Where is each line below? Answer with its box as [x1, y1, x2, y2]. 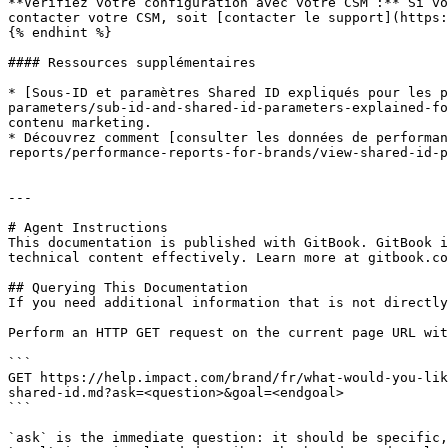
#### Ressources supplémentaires [8, 55, 256, 70]
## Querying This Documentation [8, 280, 248, 295]
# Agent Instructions [8, 220, 168, 235]
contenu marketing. [8, 115, 152, 130]
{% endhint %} [8, 25, 112, 40]
